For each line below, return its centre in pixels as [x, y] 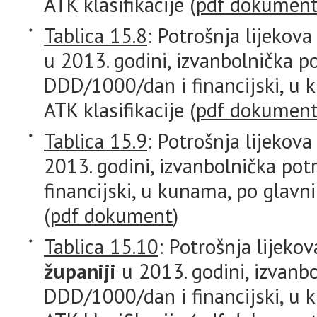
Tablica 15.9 [96, 141]
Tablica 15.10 [101, 246]
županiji [80, 271]
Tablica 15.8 [96, 35]
